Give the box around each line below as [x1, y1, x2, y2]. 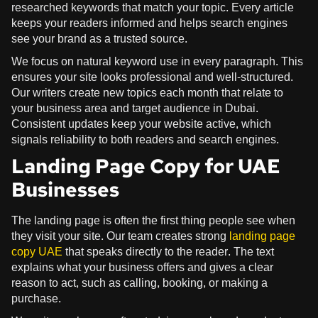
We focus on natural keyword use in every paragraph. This [11, 50, 303, 72]
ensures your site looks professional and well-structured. [11, 66, 293, 87]
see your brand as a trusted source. [11, 28, 187, 49]
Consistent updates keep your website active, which [11, 113, 271, 134]
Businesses [11, 175, 119, 203]
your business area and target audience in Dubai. [11, 97, 258, 119]
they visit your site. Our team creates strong [11, 225, 226, 246]
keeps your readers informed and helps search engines [11, 12, 287, 33]
